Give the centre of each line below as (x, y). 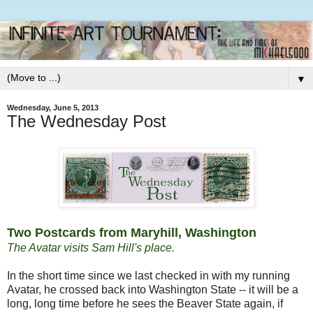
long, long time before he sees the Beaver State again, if (145, 303)
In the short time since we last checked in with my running (148, 275)
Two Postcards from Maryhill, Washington (132, 232)
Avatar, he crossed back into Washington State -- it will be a (153, 289)
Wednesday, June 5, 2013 (53, 108)
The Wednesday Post (87, 121)
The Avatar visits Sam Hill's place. (91, 247)
